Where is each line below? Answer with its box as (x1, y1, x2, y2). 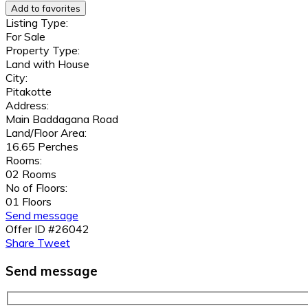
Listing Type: (5, 15, 68, 30)
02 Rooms (5, 166, 56, 181)
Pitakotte (5, 84, 52, 98)
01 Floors (5, 194, 52, 208)
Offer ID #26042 (5, 221, 89, 236)
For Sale (5, 29, 45, 43)
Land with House (5, 56, 89, 71)
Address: (5, 98, 49, 112)
